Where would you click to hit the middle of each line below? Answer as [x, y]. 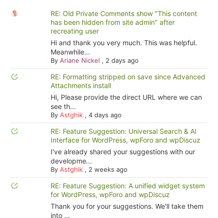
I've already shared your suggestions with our [123, 152]
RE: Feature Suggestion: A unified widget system [127, 186]
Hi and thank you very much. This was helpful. [124, 43]
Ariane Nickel [80, 60]
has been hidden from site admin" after [112, 22]
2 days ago [122, 60]
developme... [71, 161]
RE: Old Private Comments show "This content [124, 13]
